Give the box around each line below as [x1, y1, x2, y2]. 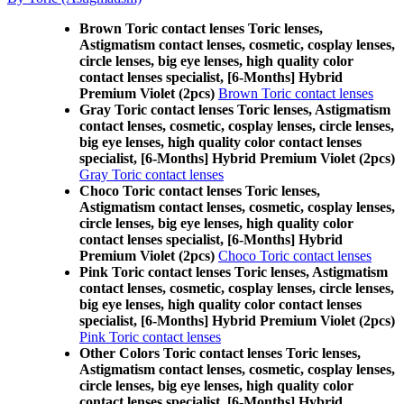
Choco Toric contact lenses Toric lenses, [79, 183, 320, 198]
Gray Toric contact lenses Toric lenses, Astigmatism [79, 102, 390, 117]
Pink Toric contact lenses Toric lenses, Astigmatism [79, 264, 388, 280]
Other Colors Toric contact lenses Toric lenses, [79, 345, 361, 361]
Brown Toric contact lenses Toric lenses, [79, 21, 323, 36]
